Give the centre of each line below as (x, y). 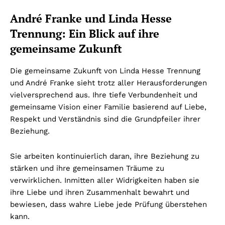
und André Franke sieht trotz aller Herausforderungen (108, 83)
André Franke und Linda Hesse (91, 19)
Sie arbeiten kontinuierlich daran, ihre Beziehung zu (105, 156)
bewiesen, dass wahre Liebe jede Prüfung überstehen (108, 205)
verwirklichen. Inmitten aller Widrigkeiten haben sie (105, 181)
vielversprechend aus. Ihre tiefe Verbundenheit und (104, 95)
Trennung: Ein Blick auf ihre (85, 34)
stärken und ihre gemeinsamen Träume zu (87, 168)
